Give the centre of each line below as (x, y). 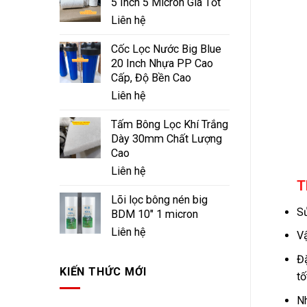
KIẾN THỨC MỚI (103, 271)
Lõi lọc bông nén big (159, 200)
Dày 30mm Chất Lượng (167, 139)
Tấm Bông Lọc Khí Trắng (170, 125)
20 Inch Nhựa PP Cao (162, 64)
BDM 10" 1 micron (155, 214)
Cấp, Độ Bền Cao (151, 78)
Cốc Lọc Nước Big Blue (166, 49)
